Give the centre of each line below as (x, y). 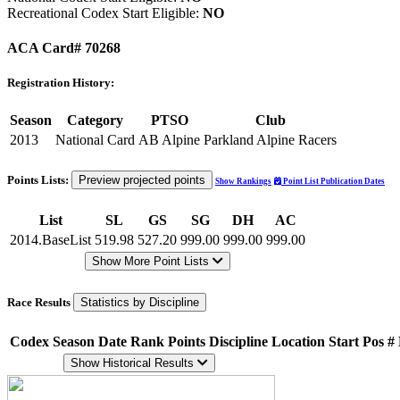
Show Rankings (243, 182)
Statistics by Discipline (140, 302)
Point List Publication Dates (333, 182)
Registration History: (61, 83)
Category (95, 121)
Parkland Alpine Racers (270, 140)
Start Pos (356, 341)
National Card (95, 140)
